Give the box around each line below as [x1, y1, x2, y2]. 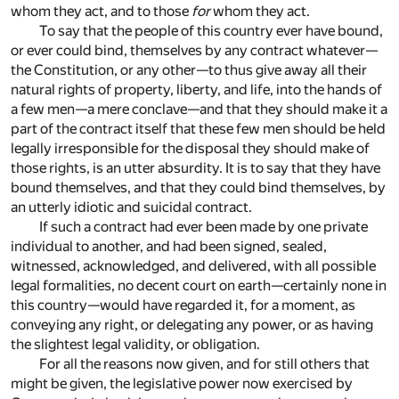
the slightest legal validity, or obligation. [11, 335, 260, 353]
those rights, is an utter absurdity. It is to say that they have [11, 159, 380, 176]
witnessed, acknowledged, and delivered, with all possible [11, 256, 376, 274]
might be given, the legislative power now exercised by [11, 374, 353, 392]
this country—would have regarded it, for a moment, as [11, 296, 355, 313]
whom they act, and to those [11, 2, 191, 20]
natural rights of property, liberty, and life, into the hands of [11, 80, 382, 98]
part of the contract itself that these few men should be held [11, 119, 386, 137]
